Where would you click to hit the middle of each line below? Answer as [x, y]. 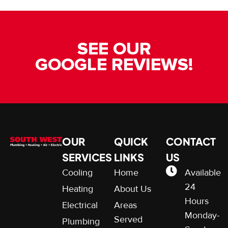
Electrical [80, 205]
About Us [133, 189]
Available [203, 172]
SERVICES [87, 157]
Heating [78, 189]
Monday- [202, 215]
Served [128, 219]
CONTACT [191, 141]
